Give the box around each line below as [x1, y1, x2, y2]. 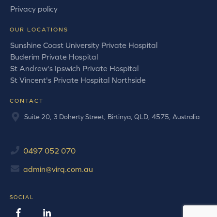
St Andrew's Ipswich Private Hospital [10, 64, 139, 73]
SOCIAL [10, 194, 34, 200]
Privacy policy [10, 4, 58, 14]
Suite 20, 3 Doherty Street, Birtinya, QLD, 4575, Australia [24, 113, 200, 121]
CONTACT [10, 97, 44, 105]
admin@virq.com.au [23, 164, 93, 173]
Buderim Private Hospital [10, 52, 98, 62]
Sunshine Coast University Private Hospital [10, 41, 157, 50]
